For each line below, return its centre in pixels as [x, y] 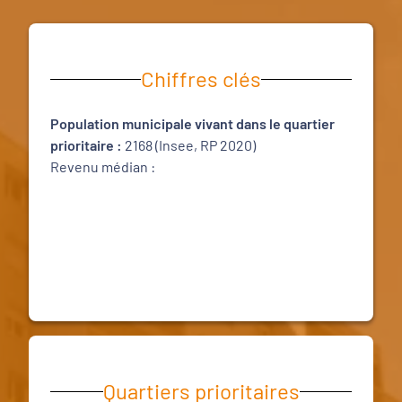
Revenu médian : [103, 166]
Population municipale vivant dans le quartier [192, 123]
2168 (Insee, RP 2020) [190, 145]
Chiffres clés [201, 79]
